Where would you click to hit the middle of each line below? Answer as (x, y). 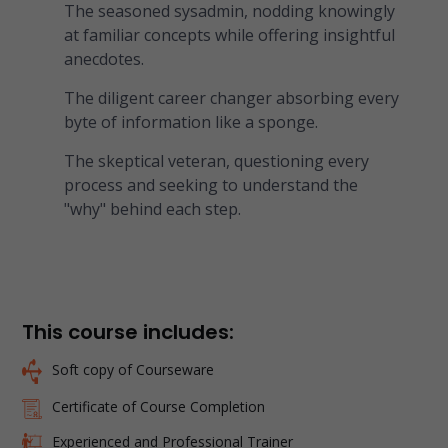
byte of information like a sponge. (190, 122)
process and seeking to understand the (210, 185)
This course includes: (127, 332)
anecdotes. (103, 59)
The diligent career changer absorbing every (231, 98)
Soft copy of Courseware (132, 370)
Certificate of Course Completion (158, 407)
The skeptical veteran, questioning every (216, 161)
